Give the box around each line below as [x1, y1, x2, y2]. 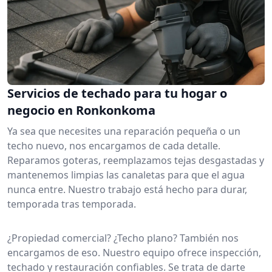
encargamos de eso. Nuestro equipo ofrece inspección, [7, 245, 261, 259]
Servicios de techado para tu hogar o [7, 84, 227, 101]
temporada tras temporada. [7, 197, 136, 211]
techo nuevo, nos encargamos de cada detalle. [7, 138, 220, 152]
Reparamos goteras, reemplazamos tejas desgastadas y [7, 153, 264, 167]
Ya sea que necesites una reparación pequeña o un [7, 124, 240, 138]
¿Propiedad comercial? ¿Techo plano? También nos [7, 231, 239, 245]
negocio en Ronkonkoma [7, 101, 155, 118]
